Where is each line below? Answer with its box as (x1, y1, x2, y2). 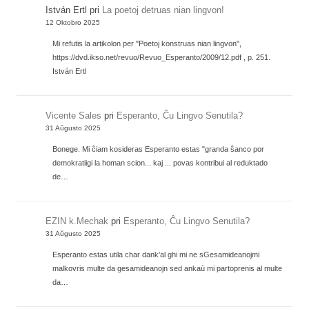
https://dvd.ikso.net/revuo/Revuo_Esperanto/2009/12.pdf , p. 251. (52, 52, 271, 61)
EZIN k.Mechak (46, 215, 109, 226)
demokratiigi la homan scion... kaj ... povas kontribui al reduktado (52, 158, 268, 167)
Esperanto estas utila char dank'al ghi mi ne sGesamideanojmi (52, 250, 260, 259)
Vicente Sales (46, 110, 102, 121)
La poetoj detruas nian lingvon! (102, 4, 225, 15)
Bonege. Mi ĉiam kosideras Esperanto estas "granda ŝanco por (52, 144, 265, 153)
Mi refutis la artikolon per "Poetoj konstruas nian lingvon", (52, 39, 242, 48)
